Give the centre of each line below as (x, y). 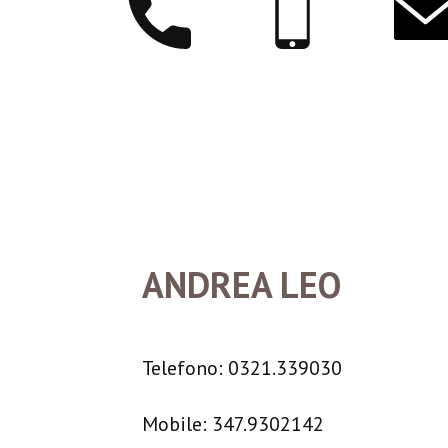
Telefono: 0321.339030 (242, 368)
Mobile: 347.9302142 (233, 424)
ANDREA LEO (241, 284)
